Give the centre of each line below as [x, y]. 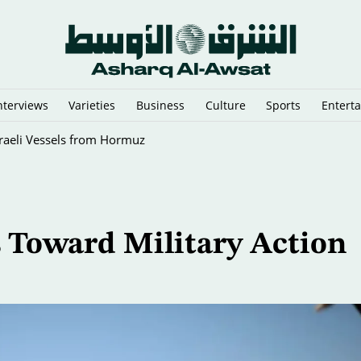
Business [160, 105]
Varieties [92, 105]
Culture [225, 105]
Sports [284, 105]
